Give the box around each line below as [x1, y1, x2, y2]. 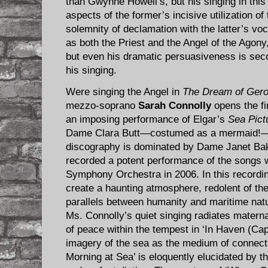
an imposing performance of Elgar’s [66, 114, 228, 126]
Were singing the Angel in [66, 86, 182, 98]
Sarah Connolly [138, 100, 211, 112]
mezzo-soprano [66, 100, 138, 112]
